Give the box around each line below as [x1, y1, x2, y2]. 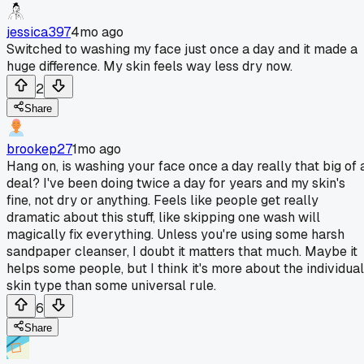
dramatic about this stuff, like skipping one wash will [6, 208, 320, 226]
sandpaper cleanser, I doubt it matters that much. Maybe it [6, 242, 357, 260]
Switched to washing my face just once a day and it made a [6, 40, 357, 58]
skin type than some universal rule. [6, 276, 216, 294]
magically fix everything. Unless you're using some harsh [6, 225, 344, 243]
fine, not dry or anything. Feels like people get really [6, 191, 318, 209]
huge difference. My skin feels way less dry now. [6, 57, 292, 75]
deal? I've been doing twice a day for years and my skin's [6, 174, 345, 192]
